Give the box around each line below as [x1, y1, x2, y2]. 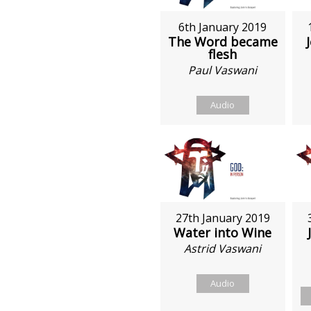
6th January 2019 [178, 19, 267, 35]
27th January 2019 [175, 210, 270, 226]
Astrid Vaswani [184, 240, 262, 256]
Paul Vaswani [188, 62, 258, 78]
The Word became [167, 33, 278, 50]
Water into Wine [174, 224, 272, 241]
